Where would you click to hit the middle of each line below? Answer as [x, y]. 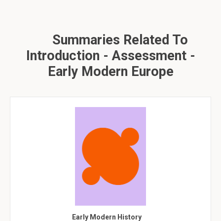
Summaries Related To [118, 40]
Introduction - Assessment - [110, 56]
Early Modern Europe [110, 72]
